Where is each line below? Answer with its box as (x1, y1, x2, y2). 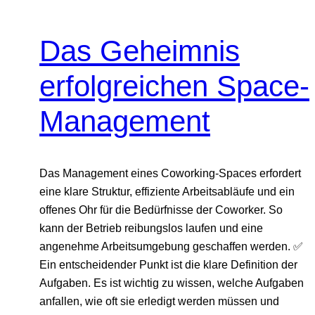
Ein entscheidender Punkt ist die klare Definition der (39, 258, 297, 271)
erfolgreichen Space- (39, 70, 309, 103)
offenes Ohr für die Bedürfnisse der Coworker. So (39, 203, 283, 217)
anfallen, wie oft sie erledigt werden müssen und (39, 295, 279, 308)
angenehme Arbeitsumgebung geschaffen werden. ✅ (39, 240, 303, 253)
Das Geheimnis (39, 34, 240, 68)
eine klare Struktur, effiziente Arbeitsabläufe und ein (39, 185, 295, 198)
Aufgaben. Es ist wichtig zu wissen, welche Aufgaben (39, 276, 304, 290)
